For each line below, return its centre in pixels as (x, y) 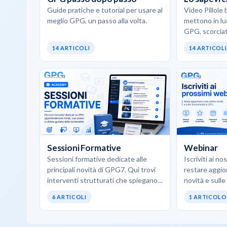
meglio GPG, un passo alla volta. (97, 20)
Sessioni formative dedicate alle (97, 159)
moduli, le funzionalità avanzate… (98, 201)
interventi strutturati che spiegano (102, 180)
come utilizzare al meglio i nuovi (96, 191)
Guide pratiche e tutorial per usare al (105, 10)
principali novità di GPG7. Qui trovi (101, 169)
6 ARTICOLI (69, 197)
